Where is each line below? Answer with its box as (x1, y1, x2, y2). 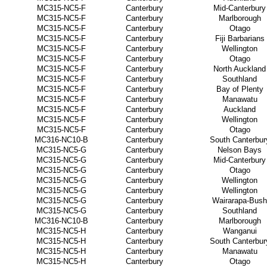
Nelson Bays (218, 145, 262, 154)
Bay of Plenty (216, 85, 263, 94)
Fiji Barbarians (215, 34, 265, 43)
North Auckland (213, 64, 266, 73)
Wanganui (222, 226, 257, 235)
